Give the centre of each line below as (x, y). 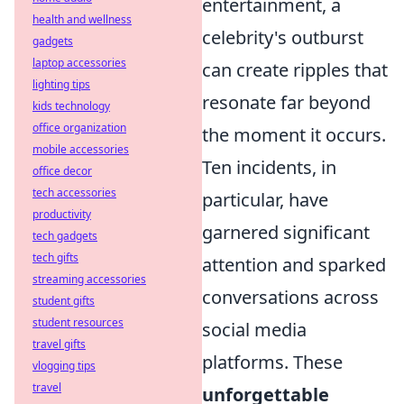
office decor (62, 171)
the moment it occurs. (294, 135)
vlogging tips (64, 366)
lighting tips (61, 84)
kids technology (71, 106)
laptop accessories (79, 63)
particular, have (265, 200)
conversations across (290, 297)
